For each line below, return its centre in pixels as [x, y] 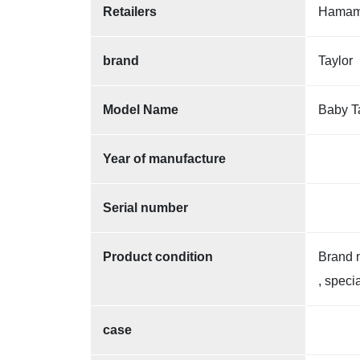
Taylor [335, 60]
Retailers [130, 11]
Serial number [145, 207]
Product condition [158, 256]
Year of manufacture [164, 158]
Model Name [141, 109]
